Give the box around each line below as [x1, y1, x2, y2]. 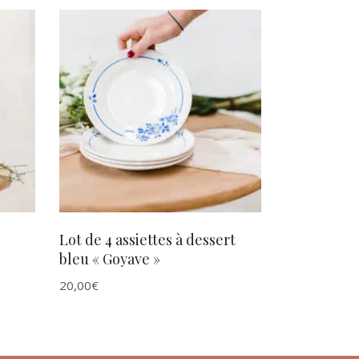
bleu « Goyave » [58, 248, 160, 268]
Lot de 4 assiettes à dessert [58, 229, 236, 249]
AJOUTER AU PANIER [97, 104, 223, 119]
